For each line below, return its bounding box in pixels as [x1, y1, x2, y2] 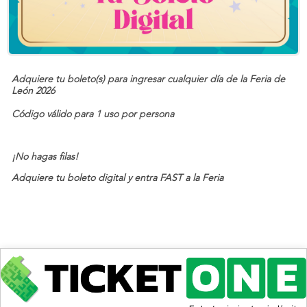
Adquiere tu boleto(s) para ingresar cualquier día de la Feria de [12, 75, 285, 85]
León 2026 [12, 86, 55, 97]
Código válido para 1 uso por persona [12, 110, 174, 120]
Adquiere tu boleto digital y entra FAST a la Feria [12, 173, 226, 184]
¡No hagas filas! [12, 152, 78, 162]
